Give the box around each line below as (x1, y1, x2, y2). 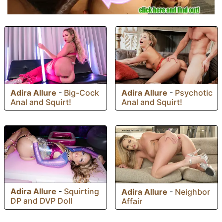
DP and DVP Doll (10, 196, 72, 206)
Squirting (64, 186, 99, 197)
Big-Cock (64, 87, 99, 98)
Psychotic (175, 87, 213, 98)
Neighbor (175, 186, 210, 197)
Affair (121, 196, 142, 206)
